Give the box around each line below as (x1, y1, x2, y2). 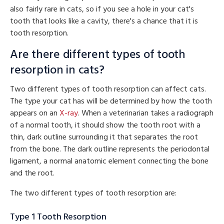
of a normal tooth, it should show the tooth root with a (10, 119, 200, 131)
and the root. (10, 167, 54, 179)
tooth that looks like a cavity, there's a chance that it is (10, 15, 198, 27)
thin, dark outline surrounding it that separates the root (10, 131, 198, 143)
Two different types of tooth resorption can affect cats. (10, 83, 206, 95)
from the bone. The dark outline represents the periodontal (10, 143, 209, 155)
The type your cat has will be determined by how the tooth (10, 95, 212, 107)
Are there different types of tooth (10, 46, 185, 63)
